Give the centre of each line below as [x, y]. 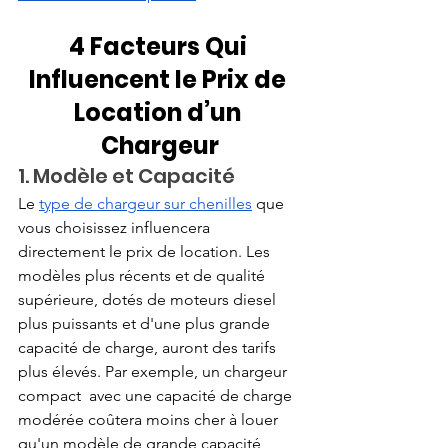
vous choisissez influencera [116, 227]
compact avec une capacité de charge [157, 395]
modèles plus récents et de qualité [143, 275]
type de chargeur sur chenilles [145, 203]
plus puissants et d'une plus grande [146, 323]
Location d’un [160, 112]
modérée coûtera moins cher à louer [150, 419]
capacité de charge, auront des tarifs [149, 347]
